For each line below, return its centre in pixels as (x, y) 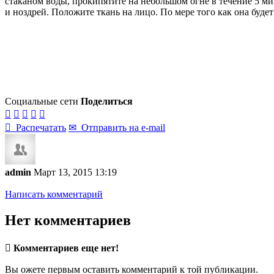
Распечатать (39, 127)
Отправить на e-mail (121, 127)
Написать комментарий (54, 194)
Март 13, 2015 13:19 (75, 172)
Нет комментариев (68, 220)
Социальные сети (42, 101)
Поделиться (107, 101)
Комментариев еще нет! (66, 248)
